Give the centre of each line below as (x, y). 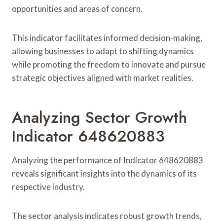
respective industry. (48, 186)
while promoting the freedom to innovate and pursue (109, 64)
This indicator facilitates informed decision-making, (107, 37)
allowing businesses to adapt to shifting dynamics (103, 51)
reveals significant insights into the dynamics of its (104, 173)
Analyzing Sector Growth (99, 117)
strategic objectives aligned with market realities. (103, 77)
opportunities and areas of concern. (77, 8)
